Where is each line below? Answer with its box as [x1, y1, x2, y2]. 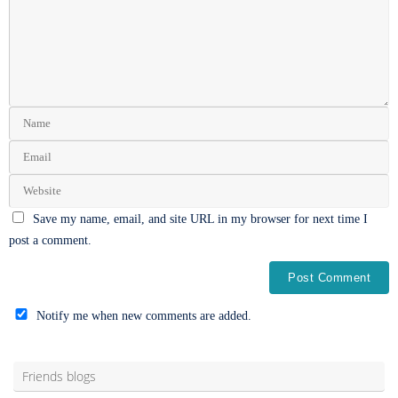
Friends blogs [22, 368, 96, 386]
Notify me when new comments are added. [36, 308, 251, 323]
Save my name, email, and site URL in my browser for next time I [33, 211, 369, 227]
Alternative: [9, 330, 68, 345]
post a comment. [9, 233, 92, 248]
